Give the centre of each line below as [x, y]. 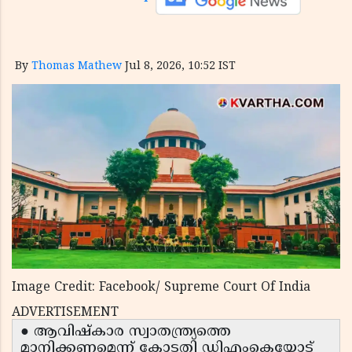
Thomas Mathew [77, 66]
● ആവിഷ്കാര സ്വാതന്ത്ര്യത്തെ [126, 332]
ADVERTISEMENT [65, 313]
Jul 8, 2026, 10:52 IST [180, 66]
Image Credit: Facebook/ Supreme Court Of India [161, 288]
